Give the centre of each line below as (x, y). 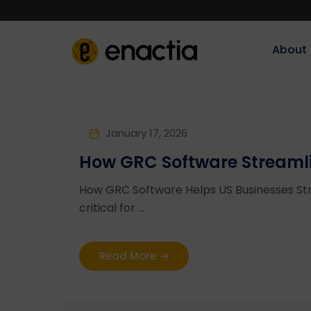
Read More (128, 256)
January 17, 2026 (146, 133)
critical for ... (112, 208)
